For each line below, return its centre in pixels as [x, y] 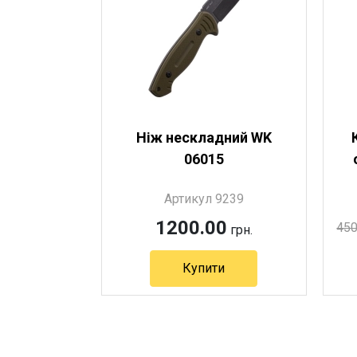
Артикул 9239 [204, 199]
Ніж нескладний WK [204, 137]
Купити [204, 268]
